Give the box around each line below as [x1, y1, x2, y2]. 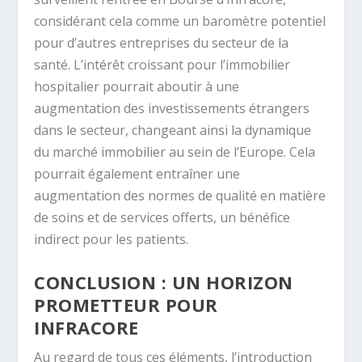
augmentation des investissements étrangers [34, 99, 310, 117]
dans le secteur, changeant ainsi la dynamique [34, 120, 312, 139]
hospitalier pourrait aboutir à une [34, 77, 240, 95]
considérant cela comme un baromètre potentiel [34, 11, 326, 30]
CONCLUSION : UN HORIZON [34, 270, 293, 295]
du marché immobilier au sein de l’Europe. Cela [34, 142, 316, 161]
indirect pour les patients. [34, 229, 189, 248]
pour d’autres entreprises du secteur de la [34, 33, 289, 52]
